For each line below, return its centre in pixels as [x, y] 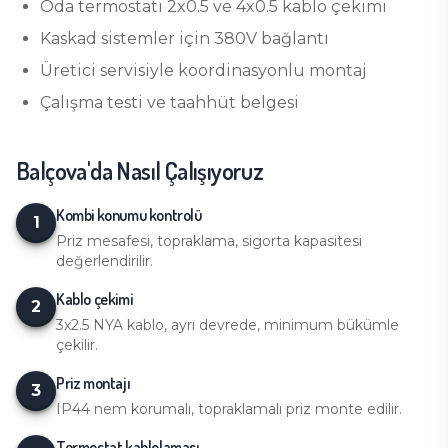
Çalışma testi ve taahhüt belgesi [169, 102]
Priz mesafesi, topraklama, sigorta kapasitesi [209, 241]
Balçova [51, 170]
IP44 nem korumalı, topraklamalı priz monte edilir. [229, 409]
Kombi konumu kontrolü [129, 215]
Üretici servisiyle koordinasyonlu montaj [203, 70]
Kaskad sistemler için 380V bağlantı [184, 38]
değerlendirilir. [104, 261]
